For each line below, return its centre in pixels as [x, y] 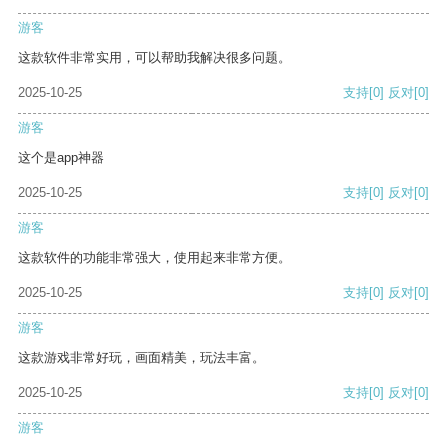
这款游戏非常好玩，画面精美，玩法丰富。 [141, 358]
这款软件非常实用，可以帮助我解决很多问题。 [154, 58]
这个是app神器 [61, 158]
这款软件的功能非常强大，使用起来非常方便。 [154, 258]
